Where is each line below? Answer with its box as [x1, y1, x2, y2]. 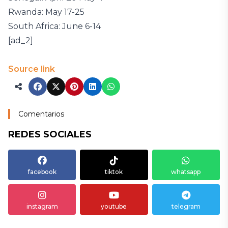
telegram [171, 203, 201, 210]
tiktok [105, 168, 123, 176]
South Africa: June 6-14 [8, 21, 101, 31]
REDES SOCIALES [8, 129, 92, 140]
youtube [101, 203, 127, 210]
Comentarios [18, 109, 64, 119]
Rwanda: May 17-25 [8, 7, 84, 17]
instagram [26, 203, 58, 210]
